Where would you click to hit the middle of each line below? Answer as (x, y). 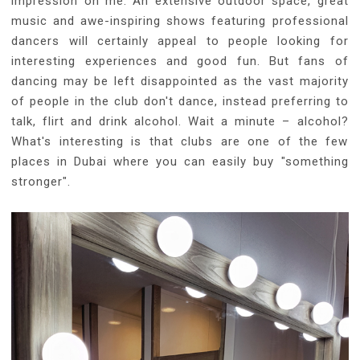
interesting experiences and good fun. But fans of (180, 61)
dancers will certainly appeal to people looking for (180, 41)
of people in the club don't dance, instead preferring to (180, 102)
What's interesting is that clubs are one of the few (180, 142)
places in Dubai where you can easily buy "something (180, 162)
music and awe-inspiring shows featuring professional (180, 21)
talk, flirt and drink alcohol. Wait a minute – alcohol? (180, 122)
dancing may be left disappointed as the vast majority (180, 82)
